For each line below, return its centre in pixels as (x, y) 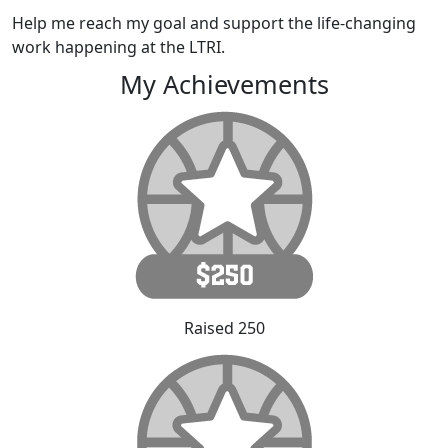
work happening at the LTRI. (118, 47)
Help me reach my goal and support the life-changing (214, 23)
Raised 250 (224, 328)
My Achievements (224, 84)
